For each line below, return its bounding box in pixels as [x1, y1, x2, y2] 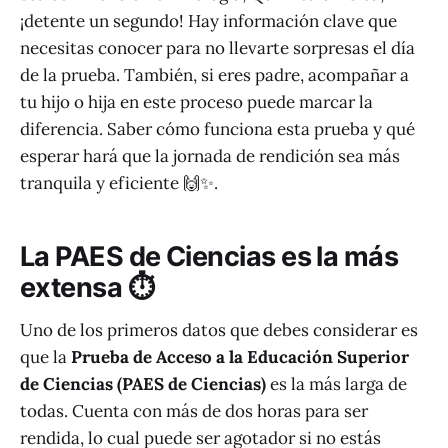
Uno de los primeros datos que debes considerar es [20, 318, 418, 341]
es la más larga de [266, 372, 407, 395]
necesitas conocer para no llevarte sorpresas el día [20, 37, 415, 60]
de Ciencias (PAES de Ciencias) [20, 372, 266, 395]
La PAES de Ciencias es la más [20, 239, 399, 273]
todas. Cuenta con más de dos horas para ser [20, 399, 368, 422]
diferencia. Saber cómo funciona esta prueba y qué [20, 118, 415, 141]
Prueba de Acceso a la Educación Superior [71, 345, 409, 368]
